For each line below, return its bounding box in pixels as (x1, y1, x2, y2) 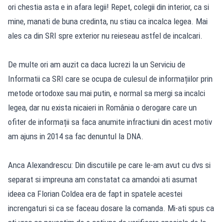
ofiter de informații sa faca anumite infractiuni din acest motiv (8, 116, 212, 127)
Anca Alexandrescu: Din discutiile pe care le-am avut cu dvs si (8, 160, 211, 170)
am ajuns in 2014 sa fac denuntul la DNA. (8, 131, 144, 141)
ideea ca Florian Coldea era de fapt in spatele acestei (8, 188, 182, 199)
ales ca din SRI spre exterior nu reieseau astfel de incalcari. (8, 30, 203, 41)
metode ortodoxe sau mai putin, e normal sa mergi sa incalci (8, 88, 205, 98)
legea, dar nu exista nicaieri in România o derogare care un (8, 102, 197, 112)
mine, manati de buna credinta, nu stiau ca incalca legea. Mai (8, 16, 208, 26)
